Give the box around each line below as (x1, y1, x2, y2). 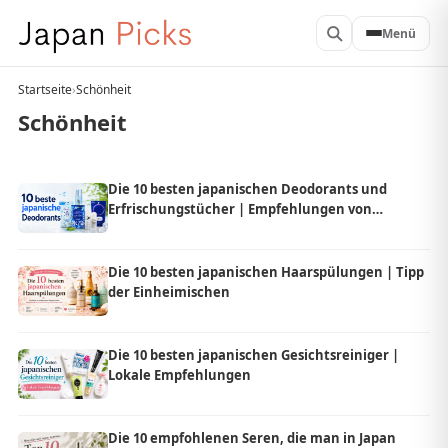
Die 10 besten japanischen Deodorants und (108, 180, 387, 198)
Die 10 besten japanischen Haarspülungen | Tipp (108, 263, 424, 281)
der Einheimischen (108, 283, 230, 301)
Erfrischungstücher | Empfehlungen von (108, 200, 372, 218)
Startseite (18, 81, 72, 98)
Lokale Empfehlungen (108, 366, 251, 384)
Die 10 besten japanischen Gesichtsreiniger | (108, 346, 399, 364)
